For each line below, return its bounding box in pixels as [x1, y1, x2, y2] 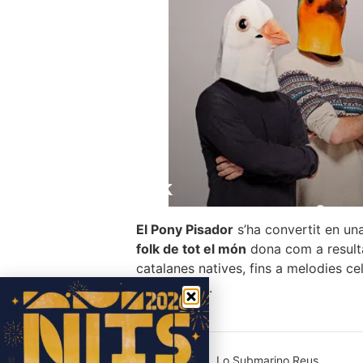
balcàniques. [136, 280, 212, 296]
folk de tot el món [136, 241, 246, 257]
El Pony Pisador [136, 221, 233, 237]
